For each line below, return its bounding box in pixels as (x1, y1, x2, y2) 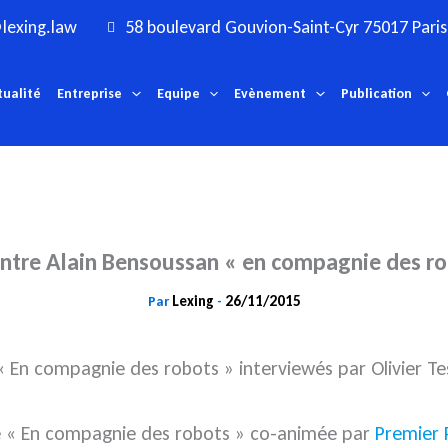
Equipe (156, 85, 200, 103)
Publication (340, 85, 412, 103)
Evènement (234, 85, 307, 103)
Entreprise (57, 85, 123, 103)
